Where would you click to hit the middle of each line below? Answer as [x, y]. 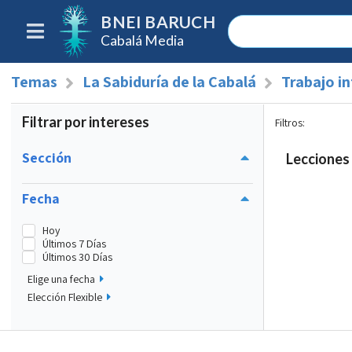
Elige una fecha [61, 279]
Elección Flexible [65, 297]
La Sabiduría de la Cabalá [169, 82]
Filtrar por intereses [86, 122]
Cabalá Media [143, 40]
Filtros [289, 123]
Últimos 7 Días [74, 243]
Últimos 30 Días [77, 257]
